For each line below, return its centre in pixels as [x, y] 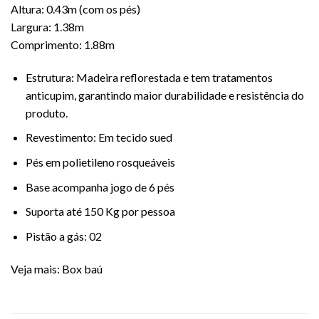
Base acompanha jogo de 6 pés [100, 187]
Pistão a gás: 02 [63, 236]
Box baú [82, 268]
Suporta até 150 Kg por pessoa [100, 211]
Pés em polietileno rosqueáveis [100, 162]
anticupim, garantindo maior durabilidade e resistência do [164, 95]
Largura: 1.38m [47, 27]
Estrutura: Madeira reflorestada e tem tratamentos [149, 77]
